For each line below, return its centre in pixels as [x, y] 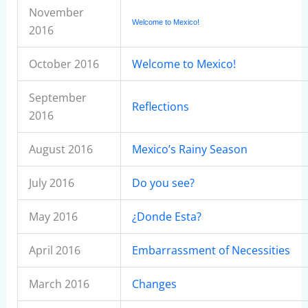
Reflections [160, 107]
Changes [154, 284]
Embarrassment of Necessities [211, 250]
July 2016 [51, 183]
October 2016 [64, 64]
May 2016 [53, 217]
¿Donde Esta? [166, 217]
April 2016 [54, 250]
